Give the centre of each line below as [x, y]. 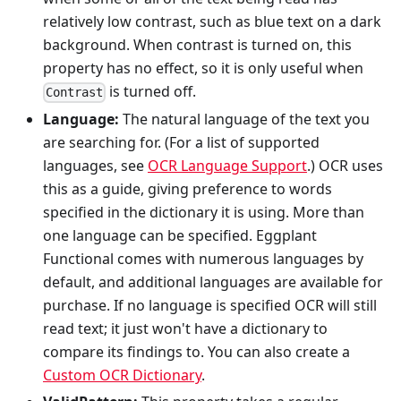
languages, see [95, 165]
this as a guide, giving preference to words [188, 188]
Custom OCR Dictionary [122, 375]
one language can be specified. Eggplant [180, 235]
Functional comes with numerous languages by [203, 258]
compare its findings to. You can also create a [196, 351]
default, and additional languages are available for [213, 282]
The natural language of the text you [244, 119]
